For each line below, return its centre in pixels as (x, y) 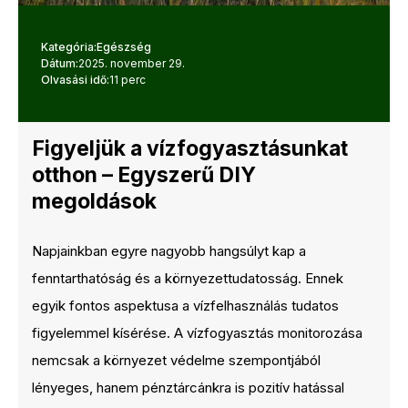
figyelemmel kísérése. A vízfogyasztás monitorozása (197, 333)
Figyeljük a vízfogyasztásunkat (190, 148)
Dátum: (60, 63)
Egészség (124, 47)
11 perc (127, 80)
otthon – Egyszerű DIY (144, 175)
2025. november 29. (132, 63)
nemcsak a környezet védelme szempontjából (176, 360)
